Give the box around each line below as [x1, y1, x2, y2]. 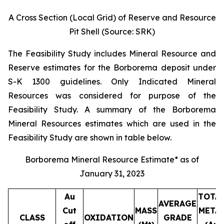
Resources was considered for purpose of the [8, 90, 216, 100]
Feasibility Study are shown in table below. [8, 132, 171, 142]
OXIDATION [84, 212, 133, 222]
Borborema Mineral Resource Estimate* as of [25, 154, 199, 164]
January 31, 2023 [79, 168, 144, 178]
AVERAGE [158, 198, 196, 208]
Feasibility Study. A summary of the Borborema [8, 104, 216, 114]
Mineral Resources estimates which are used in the [8, 118, 216, 128]
